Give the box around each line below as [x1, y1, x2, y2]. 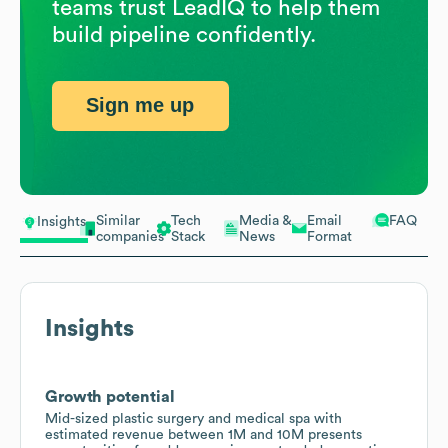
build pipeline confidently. [52, 23, 316, 46]
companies [96, 229, 164, 244]
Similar [96, 213, 140, 228]
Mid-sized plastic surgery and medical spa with [45, 411, 342, 426]
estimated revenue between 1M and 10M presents [45, 427, 362, 442]
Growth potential [45, 388, 175, 405]
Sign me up [86, 94, 195, 117]
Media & [239, 213, 292, 228]
